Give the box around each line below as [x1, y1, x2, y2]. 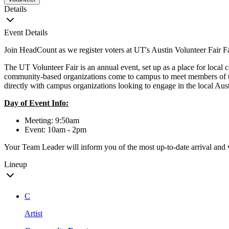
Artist [25, 209, 42, 218]
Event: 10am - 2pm [25, 125, 86, 134]
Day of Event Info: [4, 99, 68, 108]
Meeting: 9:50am [25, 116, 79, 125]
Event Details [4, 28, 48, 37]
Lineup [4, 160, 27, 169]
